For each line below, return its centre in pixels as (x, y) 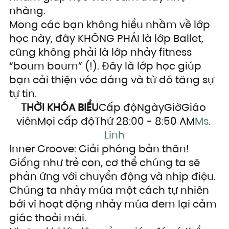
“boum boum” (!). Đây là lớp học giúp (107, 66)
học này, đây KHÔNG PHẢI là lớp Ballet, (108, 39)
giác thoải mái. (48, 218)
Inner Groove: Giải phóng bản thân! (99, 149)
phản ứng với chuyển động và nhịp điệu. (114, 177)
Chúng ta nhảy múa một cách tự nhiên (110, 190)
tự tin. (23, 94)
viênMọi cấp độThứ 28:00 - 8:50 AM (105, 121)
